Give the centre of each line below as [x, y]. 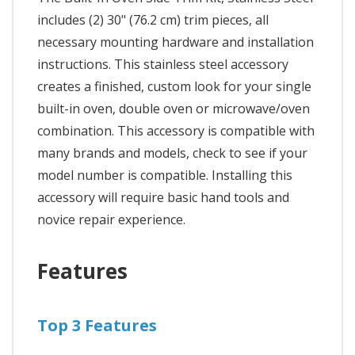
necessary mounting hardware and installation [176, 42]
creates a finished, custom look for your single [174, 87]
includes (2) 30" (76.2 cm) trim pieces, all [153, 20]
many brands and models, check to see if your [172, 153]
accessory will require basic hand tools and [163, 198]
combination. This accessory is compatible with [176, 131]
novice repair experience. [111, 220]
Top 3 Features [97, 326]
